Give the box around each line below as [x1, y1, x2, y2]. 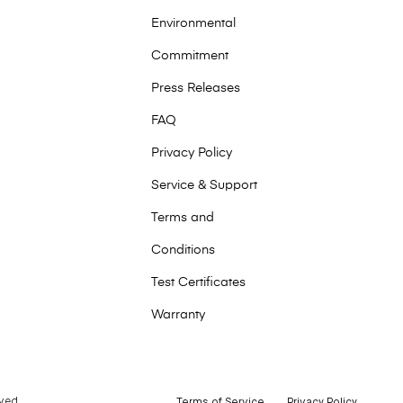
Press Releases [151, 82, 240, 94]
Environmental [151, 17, 236, 30]
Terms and [151, 211, 214, 224]
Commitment [151, 49, 228, 62]
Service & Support [151, 179, 257, 192]
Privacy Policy [151, 147, 232, 159]
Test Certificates [151, 276, 246, 289]
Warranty [151, 309, 205, 321]
